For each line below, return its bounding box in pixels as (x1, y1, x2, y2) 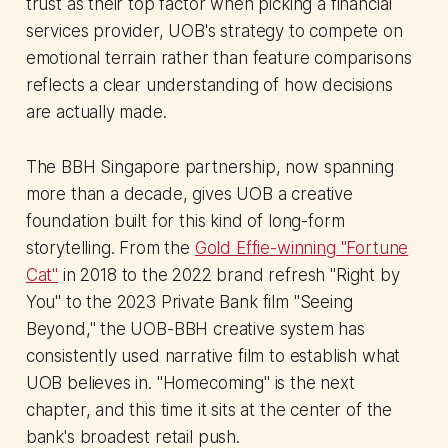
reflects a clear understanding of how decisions (25, 75, 393, 96)
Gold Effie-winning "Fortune (194, 238, 409, 259)
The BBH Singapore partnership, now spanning (25, 157, 394, 178)
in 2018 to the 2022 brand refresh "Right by (58, 265, 400, 286)
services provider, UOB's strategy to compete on (25, 21, 403, 42)
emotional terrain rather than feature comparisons (25, 48, 412, 69)
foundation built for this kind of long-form (25, 211, 345, 232)
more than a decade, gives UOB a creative (25, 184, 353, 205)
